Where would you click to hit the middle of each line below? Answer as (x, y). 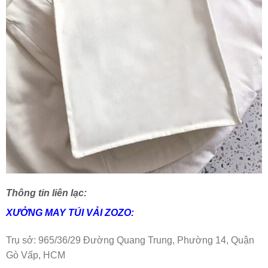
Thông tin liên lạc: (46, 193)
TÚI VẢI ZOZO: (101, 213)
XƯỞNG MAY (37, 213)
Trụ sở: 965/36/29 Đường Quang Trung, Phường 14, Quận (130, 240)
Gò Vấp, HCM (36, 255)
